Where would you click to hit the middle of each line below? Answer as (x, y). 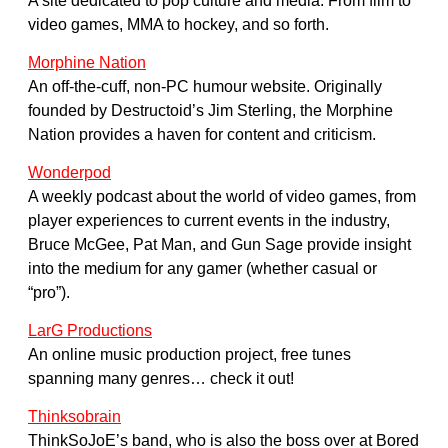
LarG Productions (90, 331)
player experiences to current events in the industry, (209, 221)
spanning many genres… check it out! (161, 379)
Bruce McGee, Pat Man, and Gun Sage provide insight (219, 245)
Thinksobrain (74, 417)
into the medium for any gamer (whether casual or (202, 269)
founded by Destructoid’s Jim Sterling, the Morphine (210, 111)
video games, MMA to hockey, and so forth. (178, 25)
